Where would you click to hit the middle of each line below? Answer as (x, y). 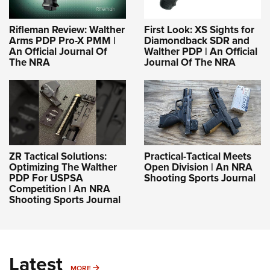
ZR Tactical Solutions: (58, 156)
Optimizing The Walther (63, 167)
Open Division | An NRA (198, 167)
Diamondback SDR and (197, 40)
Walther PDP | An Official (201, 51)
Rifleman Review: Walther (67, 30)
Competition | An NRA (60, 189)
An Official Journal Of (58, 51)
